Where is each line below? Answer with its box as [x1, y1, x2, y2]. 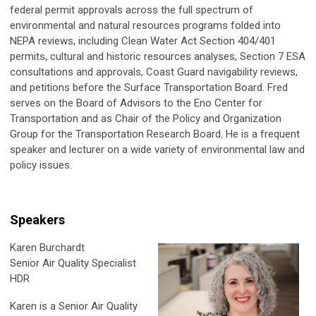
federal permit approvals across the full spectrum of [10, 4, 253, 17]
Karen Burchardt [10, 241, 85, 255]
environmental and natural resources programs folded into [10, 19, 281, 32]
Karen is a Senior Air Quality [10, 300, 138, 313]
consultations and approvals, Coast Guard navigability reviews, [10, 66, 298, 79]
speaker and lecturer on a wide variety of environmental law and [10, 143, 305, 157]
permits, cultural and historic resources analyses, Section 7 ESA [10, 50, 305, 63]
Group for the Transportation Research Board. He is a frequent [10, 128, 300, 141]
